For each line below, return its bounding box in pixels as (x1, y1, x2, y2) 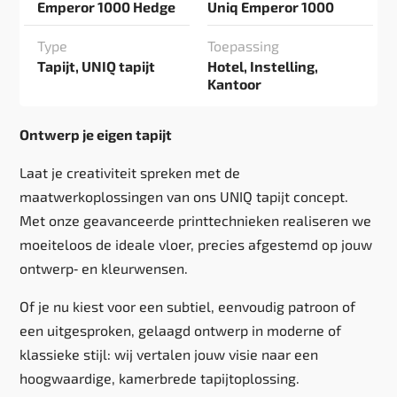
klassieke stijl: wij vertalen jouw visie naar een (19, 346, 319, 362)
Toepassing (207, 37, 279, 54)
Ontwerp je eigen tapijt (19, 126, 173, 143)
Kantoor (207, 75, 261, 92)
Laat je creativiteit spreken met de (19, 164, 241, 181)
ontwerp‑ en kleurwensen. (19, 260, 189, 276)
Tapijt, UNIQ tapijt (37, 58, 156, 74)
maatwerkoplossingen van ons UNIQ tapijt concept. (19, 188, 349, 205)
